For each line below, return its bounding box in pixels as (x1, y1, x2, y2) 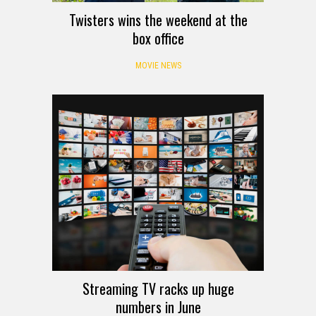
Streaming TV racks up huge (82, 277, 234, 299)
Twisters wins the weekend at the (68, 8, 248, 30)
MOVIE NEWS (135, 60, 181, 71)
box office (132, 27, 184, 49)
